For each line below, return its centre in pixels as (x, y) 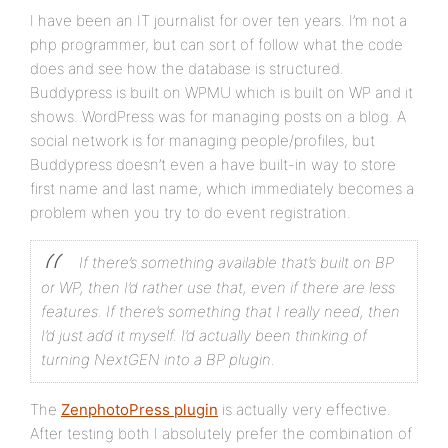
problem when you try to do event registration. (190, 212)
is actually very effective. (304, 409)
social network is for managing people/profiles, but (202, 140)
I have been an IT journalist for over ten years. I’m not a (218, 20)
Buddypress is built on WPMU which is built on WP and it (221, 92)
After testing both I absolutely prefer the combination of (221, 433)
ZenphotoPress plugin (139, 409)
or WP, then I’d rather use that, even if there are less (218, 287)
